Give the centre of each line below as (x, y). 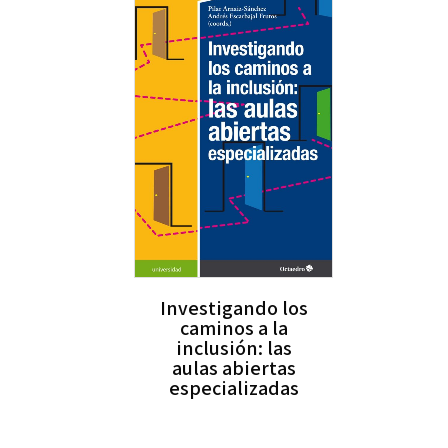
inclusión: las (233, 348)
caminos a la (233, 328)
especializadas (233, 388)
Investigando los (233, 308)
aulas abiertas (233, 368)
